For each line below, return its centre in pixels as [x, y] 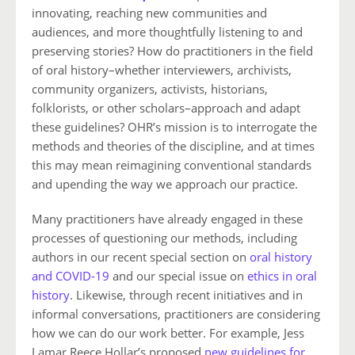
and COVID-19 [71, 276]
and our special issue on [178, 276]
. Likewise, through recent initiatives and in [186, 295]
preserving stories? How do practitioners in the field [172, 51]
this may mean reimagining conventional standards [172, 165]
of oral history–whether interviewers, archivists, [162, 70]
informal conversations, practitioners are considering [176, 314]
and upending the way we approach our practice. [165, 184]
